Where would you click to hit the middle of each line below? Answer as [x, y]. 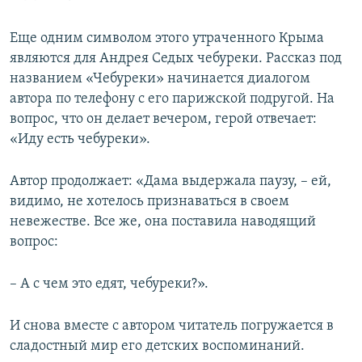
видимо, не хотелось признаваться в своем [149, 202]
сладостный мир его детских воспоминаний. [157, 346]
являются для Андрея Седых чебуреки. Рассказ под [176, 59]
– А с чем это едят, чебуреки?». [109, 284]
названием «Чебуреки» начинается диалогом [160, 79]
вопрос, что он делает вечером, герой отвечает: [163, 119]
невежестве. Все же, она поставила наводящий [163, 222]
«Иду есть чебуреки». [80, 139]
